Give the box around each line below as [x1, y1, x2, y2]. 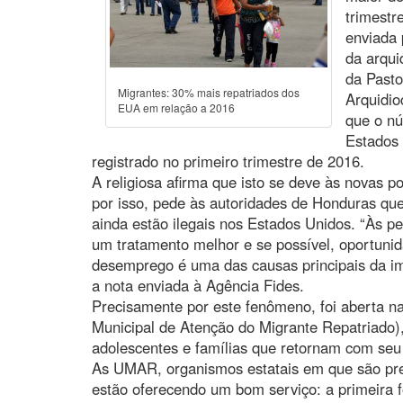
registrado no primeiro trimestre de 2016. [92, 149, 364, 172]
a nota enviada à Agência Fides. [92, 273, 304, 296]
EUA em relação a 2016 [118, 99, 235, 115]
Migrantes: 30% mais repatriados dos [118, 84, 300, 100]
